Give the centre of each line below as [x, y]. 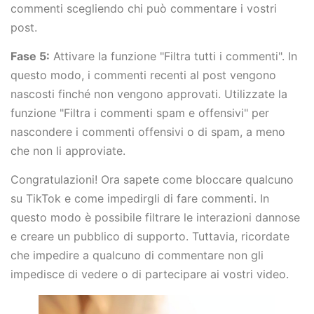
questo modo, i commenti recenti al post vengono [143, 75]
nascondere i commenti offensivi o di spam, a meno [148, 131]
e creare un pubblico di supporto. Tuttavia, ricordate [150, 237]
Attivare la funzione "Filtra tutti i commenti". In [173, 56]
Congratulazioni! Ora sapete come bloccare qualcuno [152, 180]
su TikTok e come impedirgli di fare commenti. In [140, 199]
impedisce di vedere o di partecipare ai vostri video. [151, 274]
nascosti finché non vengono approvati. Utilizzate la [149, 94]
